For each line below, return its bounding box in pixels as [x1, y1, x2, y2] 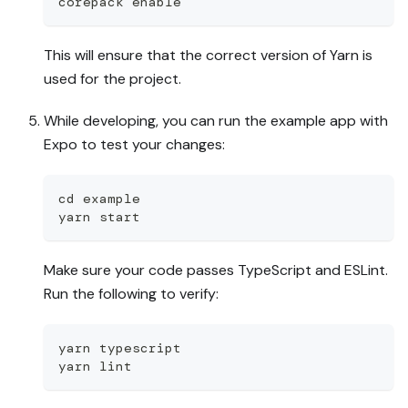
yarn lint [58, 357, 132, 374]
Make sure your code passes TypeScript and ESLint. [44, 260, 388, 280]
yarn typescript [58, 339, 181, 356]
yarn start [58, 208, 140, 225]
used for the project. [44, 68, 181, 88]
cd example [58, 189, 140, 207]
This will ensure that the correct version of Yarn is [44, 45, 372, 65]
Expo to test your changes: [44, 134, 225, 154]
